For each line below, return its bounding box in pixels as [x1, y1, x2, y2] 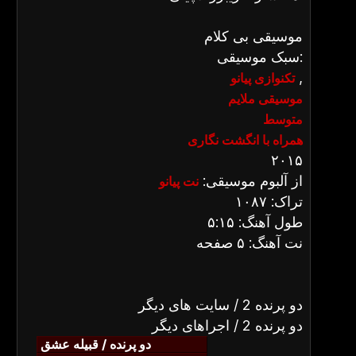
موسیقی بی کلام [204, 28, 303, 44]
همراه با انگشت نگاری [188, 132, 303, 148]
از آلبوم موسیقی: [199, 172, 303, 189]
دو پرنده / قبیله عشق [41, 336, 151, 352]
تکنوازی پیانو [230, 70, 295, 86]
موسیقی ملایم [228, 91, 303, 106]
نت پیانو [159, 173, 199, 189]
